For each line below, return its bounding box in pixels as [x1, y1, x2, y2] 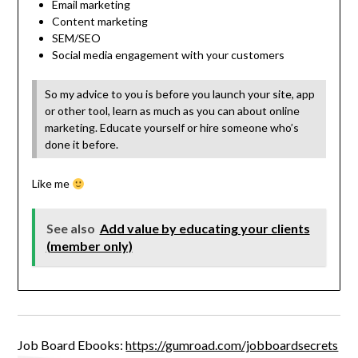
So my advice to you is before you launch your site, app [44, 87, 315, 101]
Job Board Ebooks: [18, 337, 126, 353]
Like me [31, 177, 72, 191]
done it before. [44, 137, 118, 152]
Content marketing [51, 14, 148, 29]
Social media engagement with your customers [51, 48, 284, 62]
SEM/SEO [51, 31, 101, 46]
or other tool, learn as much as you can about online [44, 104, 300, 118]
